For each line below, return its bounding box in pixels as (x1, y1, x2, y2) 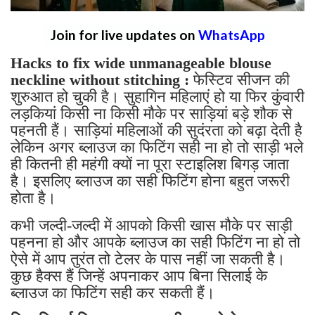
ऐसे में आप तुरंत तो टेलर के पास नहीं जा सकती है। (11, 250, 285, 269)
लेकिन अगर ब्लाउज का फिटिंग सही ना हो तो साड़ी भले (11, 139, 303, 157)
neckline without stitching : (11, 71, 193, 89)
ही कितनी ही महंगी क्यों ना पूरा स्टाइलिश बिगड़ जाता (11, 155, 289, 174)
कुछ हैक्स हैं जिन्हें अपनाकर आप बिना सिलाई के (11, 267, 267, 285)
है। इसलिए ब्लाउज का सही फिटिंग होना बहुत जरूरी (11, 172, 290, 191)
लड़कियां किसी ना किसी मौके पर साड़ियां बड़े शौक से (11, 105, 292, 123)
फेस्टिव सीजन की (193, 71, 290, 89)
